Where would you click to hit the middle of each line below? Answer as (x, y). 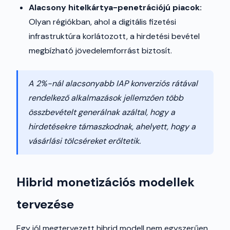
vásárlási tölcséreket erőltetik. (84, 141)
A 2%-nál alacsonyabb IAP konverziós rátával (113, 83)
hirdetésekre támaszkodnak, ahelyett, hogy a (112, 127)
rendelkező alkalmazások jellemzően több (106, 98)
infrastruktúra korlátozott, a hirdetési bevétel (114, 36)
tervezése (45, 204)
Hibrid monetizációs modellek (106, 182)
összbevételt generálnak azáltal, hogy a (102, 112)
